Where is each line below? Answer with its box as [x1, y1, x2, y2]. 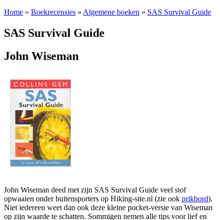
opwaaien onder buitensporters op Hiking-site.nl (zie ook [4, 194, 182, 203]
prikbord [182, 194, 208, 203]
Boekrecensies [31, 8, 76, 16]
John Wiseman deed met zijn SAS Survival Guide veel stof [4, 185, 186, 194]
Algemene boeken [83, 8, 139, 16]
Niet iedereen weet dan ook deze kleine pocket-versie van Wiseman [4, 203, 213, 212]
